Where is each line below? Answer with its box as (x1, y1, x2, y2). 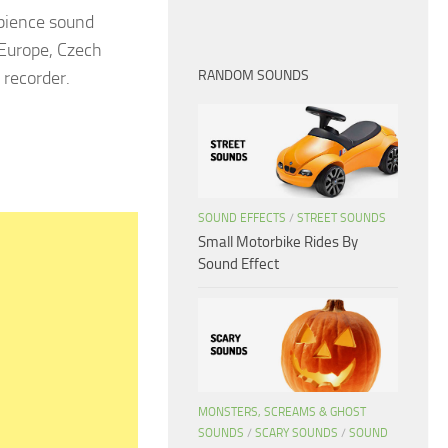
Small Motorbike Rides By (198, 233, 358, 252)
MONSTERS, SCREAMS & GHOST (198, 405, 366, 420)
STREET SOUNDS (297, 211, 386, 226)
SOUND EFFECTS (198, 211, 286, 226)
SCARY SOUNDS (255, 426, 338, 441)
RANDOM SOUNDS (198, 67, 309, 84)
